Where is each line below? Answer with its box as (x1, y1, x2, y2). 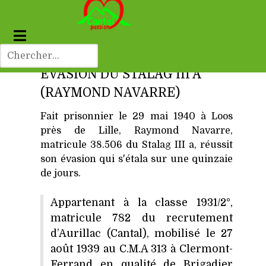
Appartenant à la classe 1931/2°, (50, 197, 233, 209)
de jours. (40, 168, 81, 179)
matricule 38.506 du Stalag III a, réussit (40, 140, 233, 151)
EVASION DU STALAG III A (40, 67, 201, 82)
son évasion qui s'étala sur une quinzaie (40, 154, 233, 165)
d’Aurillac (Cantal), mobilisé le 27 (50, 227, 233, 240)
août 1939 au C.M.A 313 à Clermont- (50, 243, 233, 255)
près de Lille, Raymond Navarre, (40, 125, 233, 137)
